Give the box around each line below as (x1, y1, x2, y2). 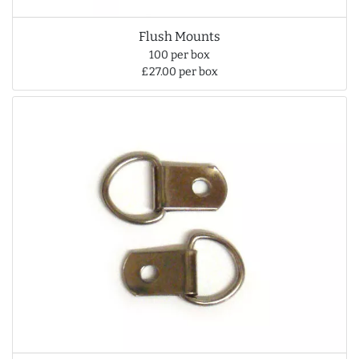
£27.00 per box (141, 64, 218, 79)
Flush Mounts (139, 28, 220, 44)
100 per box (149, 47, 210, 62)
